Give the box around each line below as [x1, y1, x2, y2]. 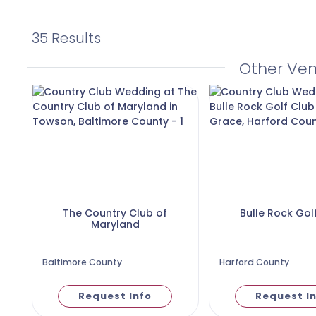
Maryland [90, 217, 140, 231]
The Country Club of [63, 206, 167, 220]
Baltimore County [42, 256, 122, 268]
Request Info [78, 289, 152, 303]
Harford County [219, 256, 289, 268]
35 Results [31, 28, 101, 48]
